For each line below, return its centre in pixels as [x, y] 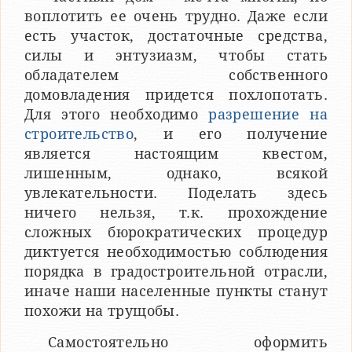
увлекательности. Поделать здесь [176, 192]
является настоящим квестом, [176, 153]
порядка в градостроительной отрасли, [176, 271]
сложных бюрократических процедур [176, 232]
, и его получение [231, 134]
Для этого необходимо [117, 114]
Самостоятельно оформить [188, 342]
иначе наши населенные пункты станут [176, 291]
